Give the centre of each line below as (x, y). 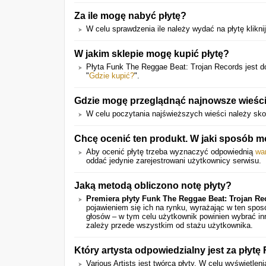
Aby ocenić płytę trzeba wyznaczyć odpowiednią (171, 152)
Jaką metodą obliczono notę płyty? (153, 185)
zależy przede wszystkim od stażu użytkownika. (170, 225)
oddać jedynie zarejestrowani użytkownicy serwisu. (174, 161)
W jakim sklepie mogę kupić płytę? (152, 53)
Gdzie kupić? (112, 76)
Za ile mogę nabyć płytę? (130, 15)
